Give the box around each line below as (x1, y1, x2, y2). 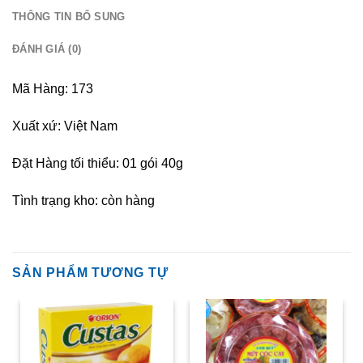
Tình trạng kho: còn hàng (12, 193, 155, 207)
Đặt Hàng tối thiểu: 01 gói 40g (12, 156, 183, 170)
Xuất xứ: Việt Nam (12, 119, 117, 134)
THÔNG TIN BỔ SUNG (12, 11, 126, 23)
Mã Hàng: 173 (12, 82, 93, 96)
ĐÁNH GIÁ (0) (12, 43, 82, 56)
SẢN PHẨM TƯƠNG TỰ (12, 265, 169, 280)
